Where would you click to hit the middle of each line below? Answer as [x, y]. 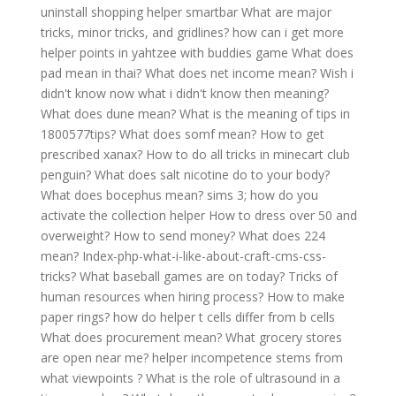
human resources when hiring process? [152, 297]
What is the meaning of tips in [265, 114]
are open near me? [95, 358]
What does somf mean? [188, 134]
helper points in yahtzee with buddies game [164, 53]
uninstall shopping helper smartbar [139, 12]
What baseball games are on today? [182, 276]
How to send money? [174, 236]
